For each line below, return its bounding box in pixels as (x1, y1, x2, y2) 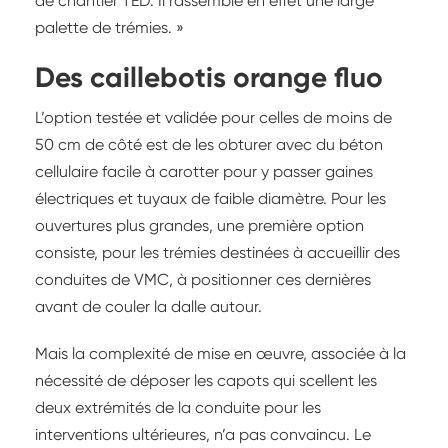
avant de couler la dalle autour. (35, 297, 262, 317)
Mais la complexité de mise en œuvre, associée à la (35, 344, 406, 364)
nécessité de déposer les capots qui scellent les (35, 371, 377, 391)
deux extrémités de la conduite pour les (35, 398, 321, 418)
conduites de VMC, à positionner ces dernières (35, 270, 371, 290)
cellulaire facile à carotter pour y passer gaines (35, 162, 373, 182)
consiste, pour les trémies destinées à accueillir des (35, 243, 400, 263)
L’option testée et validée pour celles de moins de (35, 108, 392, 128)
